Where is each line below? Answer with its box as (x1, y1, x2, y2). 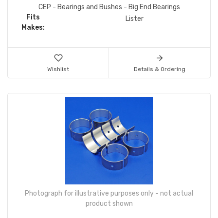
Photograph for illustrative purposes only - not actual (25, 189, 193, 198)
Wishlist (47, 65, 69, 73)
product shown (85, 199, 133, 208)
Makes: (21, 23, 45, 32)
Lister (125, 14, 144, 23)
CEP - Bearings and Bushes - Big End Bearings (38, 2, 180, 11)
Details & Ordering (134, 65, 185, 73)
